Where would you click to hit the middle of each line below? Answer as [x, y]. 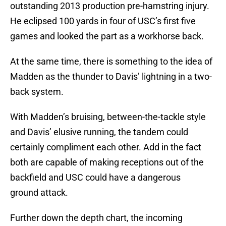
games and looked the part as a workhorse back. [107, 36]
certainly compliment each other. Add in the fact [106, 147]
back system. [37, 92]
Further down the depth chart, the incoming [96, 218]
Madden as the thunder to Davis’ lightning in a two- [111, 77]
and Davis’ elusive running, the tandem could [99, 132]
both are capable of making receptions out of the [107, 162]
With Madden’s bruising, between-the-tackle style [108, 117]
